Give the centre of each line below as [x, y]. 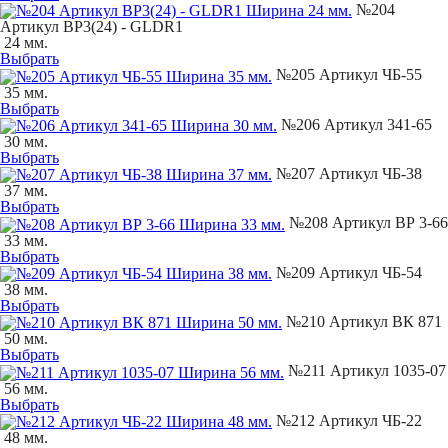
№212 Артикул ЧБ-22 [347, 420]
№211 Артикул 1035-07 [365, 371]
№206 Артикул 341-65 [354, 124]
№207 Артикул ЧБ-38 [347, 173]
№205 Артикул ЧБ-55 [347, 75]
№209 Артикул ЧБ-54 [347, 272]
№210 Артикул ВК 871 [362, 321]
